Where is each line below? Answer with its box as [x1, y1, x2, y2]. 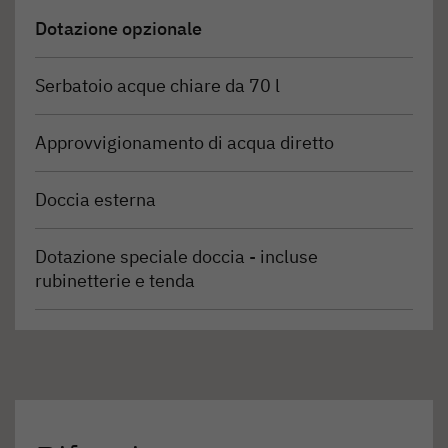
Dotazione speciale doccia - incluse [35, 244, 318, 268]
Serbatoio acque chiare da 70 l [35, 73, 280, 97]
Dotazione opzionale [35, 16, 202, 40]
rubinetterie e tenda [35, 268, 195, 292]
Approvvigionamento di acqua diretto [35, 130, 334, 154]
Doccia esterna [35, 187, 156, 211]
